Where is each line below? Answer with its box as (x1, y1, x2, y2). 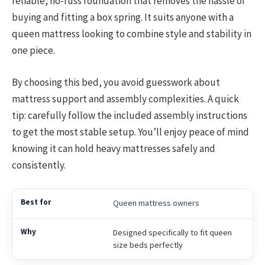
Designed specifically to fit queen (112, 227, 232, 238)
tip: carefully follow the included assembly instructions (12, 108, 247, 122)
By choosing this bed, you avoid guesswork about (12, 75, 220, 89)
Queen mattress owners (112, 198, 199, 209)
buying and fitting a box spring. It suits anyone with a (12, 10, 234, 24)
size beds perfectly (112, 240, 183, 251)
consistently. (12, 158, 66, 172)
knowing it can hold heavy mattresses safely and (12, 141, 215, 155)
